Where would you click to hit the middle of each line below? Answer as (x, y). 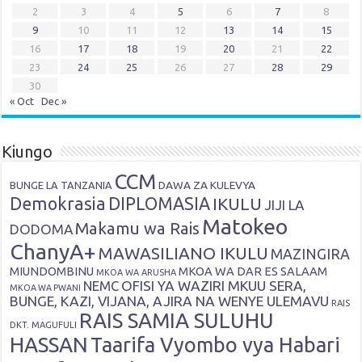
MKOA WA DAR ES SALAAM (253, 271)
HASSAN (49, 344)
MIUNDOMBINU (52, 271)
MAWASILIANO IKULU (183, 253)
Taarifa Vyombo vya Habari (216, 344)
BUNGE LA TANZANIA (61, 185)
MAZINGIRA (311, 253)
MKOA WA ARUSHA (137, 272)
